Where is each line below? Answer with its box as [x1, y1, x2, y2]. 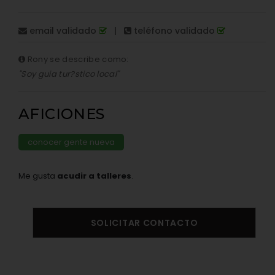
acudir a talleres [57, 170, 131, 182]
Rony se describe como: [25, 53, 129, 65]
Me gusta [18, 170, 57, 182]
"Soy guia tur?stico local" [18, 68, 120, 80]
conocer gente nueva [28, 136, 115, 148]
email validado [27, 25, 99, 37]
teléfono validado [131, 25, 217, 37]
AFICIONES [18, 105, 105, 123]
